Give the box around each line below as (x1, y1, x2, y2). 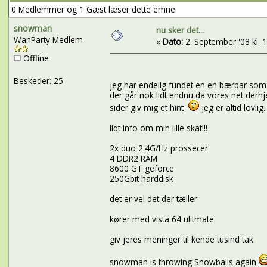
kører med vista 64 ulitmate (109, 213, 214, 225)
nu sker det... (156, 24, 204, 36)
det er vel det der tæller (109, 193, 197, 205)
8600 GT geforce (109, 163, 174, 175)
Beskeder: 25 (13, 74, 63, 86)
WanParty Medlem (13, 33, 83, 45)
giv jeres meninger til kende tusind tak (109, 234, 253, 246)
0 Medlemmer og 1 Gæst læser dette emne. (11, 3, 177, 15)
